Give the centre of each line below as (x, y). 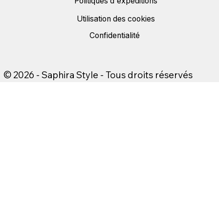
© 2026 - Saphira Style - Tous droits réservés (98, 75)
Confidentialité (114, 36)
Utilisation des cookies (116, 19)
